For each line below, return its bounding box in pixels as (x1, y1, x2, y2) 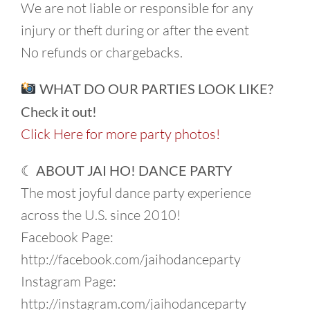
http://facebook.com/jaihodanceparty (21, 250, 241, 268)
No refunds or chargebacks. (21, 43, 183, 61)
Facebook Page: (21, 228, 113, 246)
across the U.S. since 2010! (21, 206, 181, 224)
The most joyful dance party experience (21, 183, 251, 201)
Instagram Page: (21, 272, 116, 290)
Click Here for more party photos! (21, 125, 220, 143)
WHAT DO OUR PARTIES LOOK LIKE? (36, 80, 273, 97)
